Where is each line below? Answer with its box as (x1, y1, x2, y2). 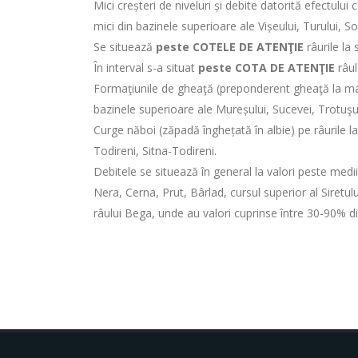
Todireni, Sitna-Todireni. (93, 143, 217, 158)
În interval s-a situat (93, 60, 198, 75)
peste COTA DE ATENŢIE (198, 60, 335, 75)
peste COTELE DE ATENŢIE (156, 39, 304, 54)
